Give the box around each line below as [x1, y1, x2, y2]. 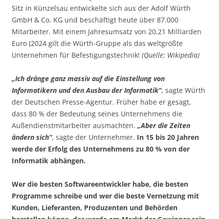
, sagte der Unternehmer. [52, 132, 137, 142]
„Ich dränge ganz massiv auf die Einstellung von [12, 73, 165, 83]
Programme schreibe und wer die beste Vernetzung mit [12, 191, 199, 200]
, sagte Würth [161, 85, 205, 95]
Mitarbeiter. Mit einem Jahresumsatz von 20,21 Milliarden [12, 26, 201, 36]
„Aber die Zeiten [137, 120, 190, 130]
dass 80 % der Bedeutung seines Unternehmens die [12, 109, 182, 118]
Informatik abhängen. [12, 155, 86, 165]
